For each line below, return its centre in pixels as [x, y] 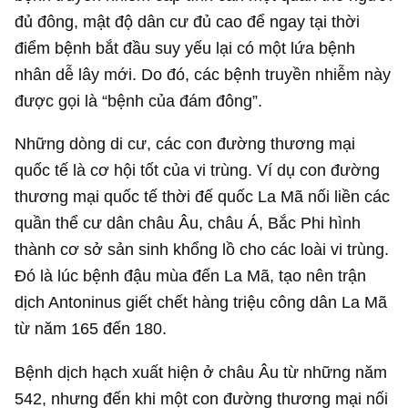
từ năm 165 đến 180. [91, 329]
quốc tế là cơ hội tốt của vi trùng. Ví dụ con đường [198, 170]
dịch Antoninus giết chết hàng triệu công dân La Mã [201, 302]
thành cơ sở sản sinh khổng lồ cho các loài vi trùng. [202, 250]
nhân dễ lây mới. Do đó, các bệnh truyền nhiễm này [203, 74]
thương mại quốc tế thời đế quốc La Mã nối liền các [203, 197]
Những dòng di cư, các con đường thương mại [185, 144]
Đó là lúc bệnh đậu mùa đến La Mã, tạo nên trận [191, 276]
